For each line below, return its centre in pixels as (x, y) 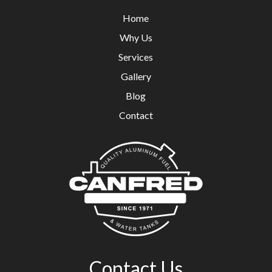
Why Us (136, 37)
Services (136, 56)
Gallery (136, 76)
